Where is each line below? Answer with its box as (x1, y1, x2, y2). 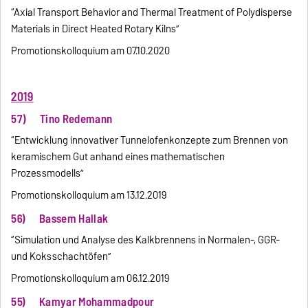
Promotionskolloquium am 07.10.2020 (11, 42, 170, 59)
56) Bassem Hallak (11, 209, 109, 229)
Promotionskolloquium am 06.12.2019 (11, 270, 197, 287)
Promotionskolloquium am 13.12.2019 (11, 187, 167, 204)
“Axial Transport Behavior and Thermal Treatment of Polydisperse (11, 3, 293, 21)
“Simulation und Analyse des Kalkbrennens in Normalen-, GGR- (11, 232, 280, 249)
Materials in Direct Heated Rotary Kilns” (11, 20, 179, 37)
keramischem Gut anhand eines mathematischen (11, 148, 225, 166)
